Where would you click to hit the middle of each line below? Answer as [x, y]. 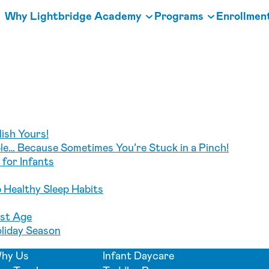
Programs [179, 16]
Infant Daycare [138, 255]
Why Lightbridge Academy [73, 16]
